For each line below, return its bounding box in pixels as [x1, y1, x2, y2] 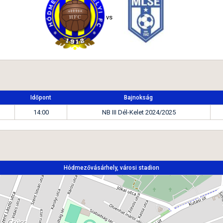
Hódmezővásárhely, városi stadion [64, 164, 159, 171]
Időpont [30, 94, 51, 101]
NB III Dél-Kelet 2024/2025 [102, 109, 176, 116]
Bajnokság [124, 94, 153, 101]
